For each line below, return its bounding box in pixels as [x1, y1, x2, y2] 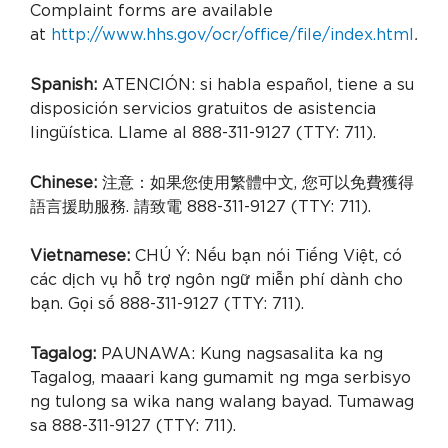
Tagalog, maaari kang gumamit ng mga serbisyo [30, 369, 411, 386]
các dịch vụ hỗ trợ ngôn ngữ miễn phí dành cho [30, 272, 403, 289]
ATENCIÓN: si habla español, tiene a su [97, 76, 414, 93]
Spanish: [30, 76, 97, 93]
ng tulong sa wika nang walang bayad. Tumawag [30, 393, 414, 410]
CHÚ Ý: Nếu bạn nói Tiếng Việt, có [130, 248, 402, 265]
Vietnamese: [30, 248, 130, 265]
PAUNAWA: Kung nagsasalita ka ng [96, 345, 383, 362]
